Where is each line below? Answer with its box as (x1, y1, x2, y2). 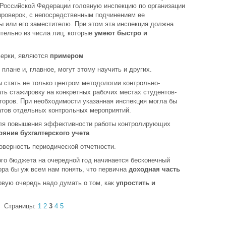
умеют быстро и (94, 29, 147, 37)
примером (50, 52, 84, 60)
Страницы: (4, 202, 38, 210)
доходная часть (129, 165, 180, 173)
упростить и (116, 179, 155, 187)
